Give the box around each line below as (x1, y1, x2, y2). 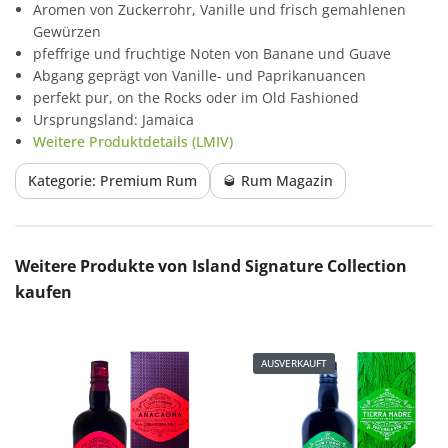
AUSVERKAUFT (261, 355, 327, 370)
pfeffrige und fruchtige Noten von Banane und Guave (33, 43, 391, 63)
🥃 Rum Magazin (223, 170, 333, 190)
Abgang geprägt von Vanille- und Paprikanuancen (33, 65, 366, 85)
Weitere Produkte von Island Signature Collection (15, 254, 407, 277)
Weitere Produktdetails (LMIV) (33, 131, 233, 151)
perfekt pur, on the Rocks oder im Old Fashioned (33, 87, 359, 107)
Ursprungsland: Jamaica (33, 109, 194, 129)
